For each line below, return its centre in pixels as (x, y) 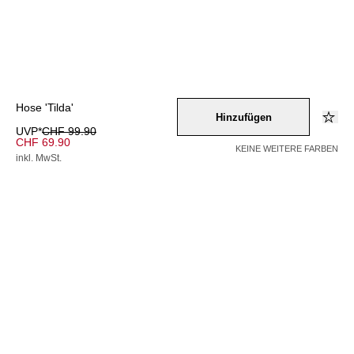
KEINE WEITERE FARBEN (287, 149)
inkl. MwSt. (39, 158)
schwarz (67, 328)
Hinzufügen (243, 117)
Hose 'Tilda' (45, 107)
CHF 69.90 (43, 142)
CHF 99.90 (69, 131)
